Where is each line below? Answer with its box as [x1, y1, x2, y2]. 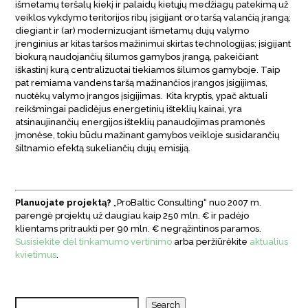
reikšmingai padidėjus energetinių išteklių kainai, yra [15, 103, 243, 114]
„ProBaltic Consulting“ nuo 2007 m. [111, 197, 262, 208]
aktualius [250, 236, 289, 247]
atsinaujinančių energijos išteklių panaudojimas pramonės [15, 116, 265, 127]
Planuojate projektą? [15, 197, 112, 208]
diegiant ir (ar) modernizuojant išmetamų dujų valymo [15, 25, 250, 36]
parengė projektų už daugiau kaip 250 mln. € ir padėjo [15, 210, 250, 221]
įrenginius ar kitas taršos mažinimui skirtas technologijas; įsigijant [15, 38, 291, 49]
